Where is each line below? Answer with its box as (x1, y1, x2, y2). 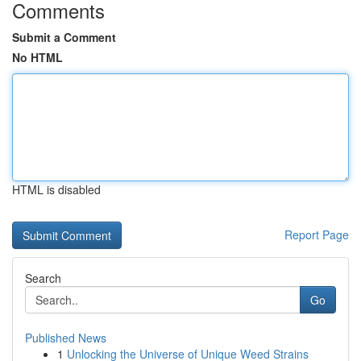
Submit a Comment (12, 29, 116, 45)
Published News (25, 330, 106, 346)
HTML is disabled (12, 181, 101, 197)
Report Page (284, 226, 349, 243)
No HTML (12, 49, 63, 65)
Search (25, 270, 61, 286)
